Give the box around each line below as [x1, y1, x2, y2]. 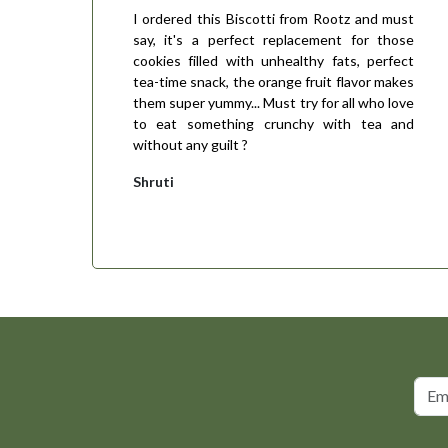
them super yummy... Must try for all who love [132, 93, 415, 111]
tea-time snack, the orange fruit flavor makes [132, 72, 415, 90]
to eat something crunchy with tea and [132, 114, 415, 132]
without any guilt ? [132, 135, 248, 153]
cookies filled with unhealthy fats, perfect [132, 51, 415, 69]
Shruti [132, 172, 174, 190]
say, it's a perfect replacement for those [132, 30, 415, 48]
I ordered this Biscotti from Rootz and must [132, 9, 415, 27]
